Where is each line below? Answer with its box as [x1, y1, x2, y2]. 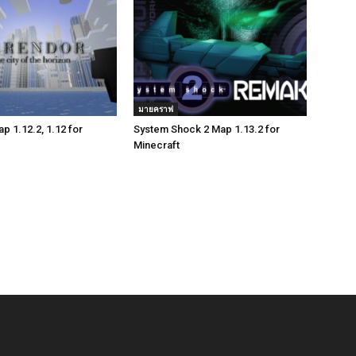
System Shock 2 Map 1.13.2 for [133, 123, 280, 135]
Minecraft [133, 139, 180, 151]
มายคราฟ [138, 103, 173, 114]
